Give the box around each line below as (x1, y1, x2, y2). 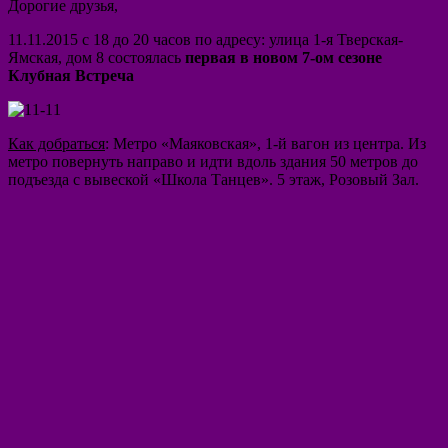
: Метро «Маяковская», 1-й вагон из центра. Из (105, 134, 426, 152)
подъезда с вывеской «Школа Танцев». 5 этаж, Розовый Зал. (8, 170, 419, 188)
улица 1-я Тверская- (269, 30, 403, 48)
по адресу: (191, 30, 269, 48)
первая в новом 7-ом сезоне (185, 48, 382, 66)
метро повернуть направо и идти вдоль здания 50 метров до (8, 152, 418, 170)
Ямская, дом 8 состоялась (8, 48, 181, 66)
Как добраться (8, 134, 105, 152)
